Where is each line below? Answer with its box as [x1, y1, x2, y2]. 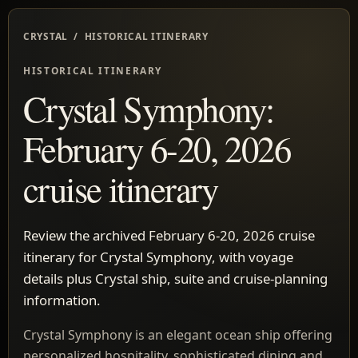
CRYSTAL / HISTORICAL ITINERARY [23, 30, 209, 42]
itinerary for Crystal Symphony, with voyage [23, 247, 293, 266]
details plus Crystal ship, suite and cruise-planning [23, 268, 328, 288]
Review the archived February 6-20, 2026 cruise [23, 225, 315, 245]
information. [23, 290, 101, 309]
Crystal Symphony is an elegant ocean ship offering [23, 325, 332, 344]
